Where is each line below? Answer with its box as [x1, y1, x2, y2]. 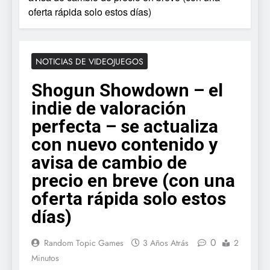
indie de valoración [31, 97, 186, 119]
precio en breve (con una [31, 169, 235, 191]
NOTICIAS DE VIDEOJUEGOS [36, 55, 143, 67]
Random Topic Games [44, 236, 124, 249]
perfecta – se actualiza [31, 115, 218, 137]
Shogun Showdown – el [31, 79, 223, 101]
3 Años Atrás [143, 236, 189, 249]
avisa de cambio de [31, 151, 187, 173]
